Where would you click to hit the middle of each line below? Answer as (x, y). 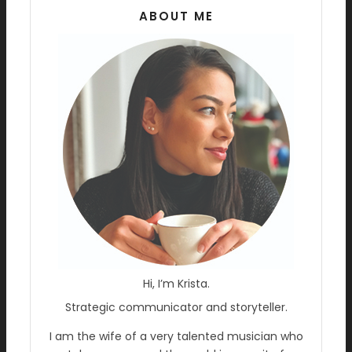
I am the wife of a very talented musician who (176, 336)
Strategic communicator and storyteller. (176, 307)
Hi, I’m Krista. (176, 284)
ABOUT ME (176, 16)
